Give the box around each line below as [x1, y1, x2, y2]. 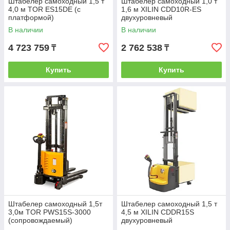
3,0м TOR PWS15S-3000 [8, 208, 91, 216]
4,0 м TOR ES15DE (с [8, 5, 81, 13]
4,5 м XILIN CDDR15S [121, 208, 194, 216]
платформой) [8, 13, 54, 22]
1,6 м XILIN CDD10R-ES [121, 5, 201, 13]
